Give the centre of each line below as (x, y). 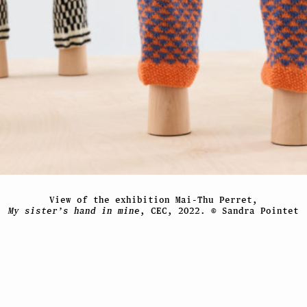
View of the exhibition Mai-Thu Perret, (153, 199)
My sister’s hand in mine (74, 210)
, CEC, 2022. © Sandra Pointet (219, 210)
